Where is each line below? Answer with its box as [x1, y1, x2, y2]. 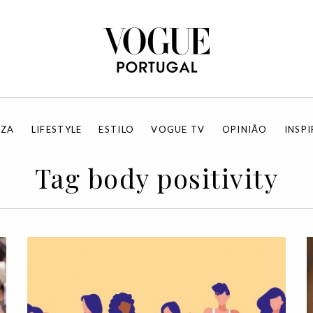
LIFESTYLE [31, 124, 82, 135]
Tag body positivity [34, 160, 279, 196]
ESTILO [99, 124, 135, 135]
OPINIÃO [221, 124, 268, 135]
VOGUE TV [151, 124, 205, 135]
